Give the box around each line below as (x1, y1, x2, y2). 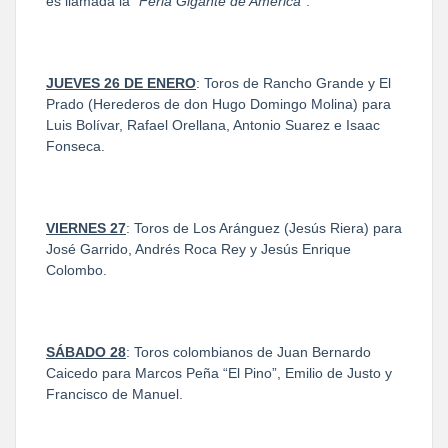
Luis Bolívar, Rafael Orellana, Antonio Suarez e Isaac (46, 116, 380, 133)
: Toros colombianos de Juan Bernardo (126, 343, 371, 360)
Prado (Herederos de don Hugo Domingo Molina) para (46, 95, 391, 112)
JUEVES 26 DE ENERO (46, 74, 196, 91)
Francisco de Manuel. (46, 385, 187, 402)
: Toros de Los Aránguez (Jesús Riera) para (126, 219, 402, 236)
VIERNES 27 (46, 219, 126, 236)
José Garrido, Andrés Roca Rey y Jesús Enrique (46, 240, 351, 257)
